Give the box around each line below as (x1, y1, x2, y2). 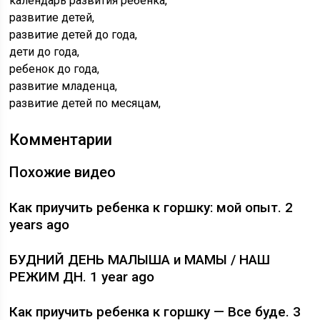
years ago (9, 216, 70, 233)
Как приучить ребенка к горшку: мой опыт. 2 (9, 199, 294, 216)
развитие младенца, (9, 79, 118, 93)
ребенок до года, (9, 62, 100, 76)
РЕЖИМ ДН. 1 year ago (9, 269, 155, 285)
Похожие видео (9, 164, 116, 181)
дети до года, (9, 45, 80, 59)
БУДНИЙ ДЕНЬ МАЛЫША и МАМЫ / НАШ (9, 251, 271, 268)
